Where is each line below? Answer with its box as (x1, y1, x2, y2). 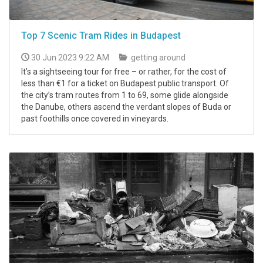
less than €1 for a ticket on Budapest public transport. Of (21, 79, 229, 89)
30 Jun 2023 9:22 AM (31, 53, 109, 63)
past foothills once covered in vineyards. (21, 114, 168, 124)
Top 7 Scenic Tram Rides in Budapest (21, 30, 181, 42)
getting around (129, 53, 186, 63)
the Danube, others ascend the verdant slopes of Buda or (21, 102, 231, 112)
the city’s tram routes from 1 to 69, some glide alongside (21, 90, 228, 100)
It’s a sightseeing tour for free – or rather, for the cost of (21, 67, 227, 77)
